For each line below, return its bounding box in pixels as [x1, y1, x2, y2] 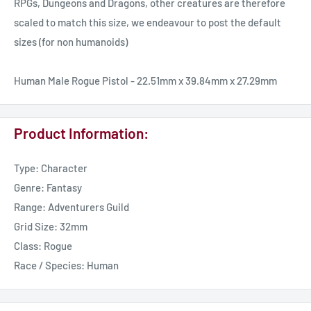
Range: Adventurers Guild [14, 201, 129, 214]
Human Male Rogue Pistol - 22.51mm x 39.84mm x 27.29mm [14, 74, 277, 87]
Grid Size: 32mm [14, 220, 87, 233]
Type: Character [14, 162, 87, 175]
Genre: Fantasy [14, 181, 82, 194]
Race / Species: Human [14, 259, 119, 272]
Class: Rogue [14, 239, 72, 253]
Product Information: [14, 124, 149, 142]
